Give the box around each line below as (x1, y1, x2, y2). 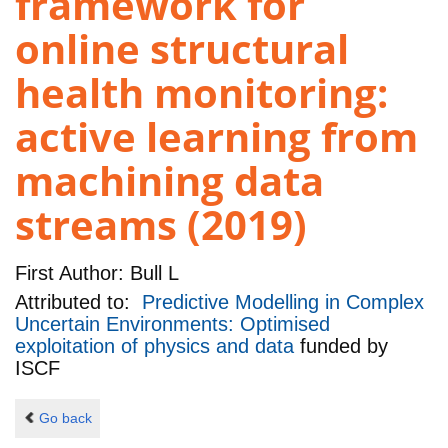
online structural (15, 21, 349, 77)
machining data (15, 153, 324, 209)
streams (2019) (15, 197, 307, 253)
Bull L (124, 261, 179, 284)
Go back (38, 410, 92, 427)
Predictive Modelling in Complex (142, 291, 424, 314)
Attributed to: (15, 291, 142, 314)
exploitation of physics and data (15, 335, 300, 358)
